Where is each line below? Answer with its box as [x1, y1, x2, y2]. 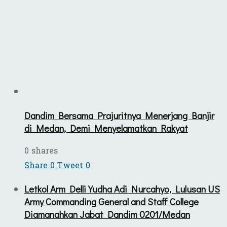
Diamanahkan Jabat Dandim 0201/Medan [24, 208, 190, 221]
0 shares [24, 143, 58, 159]
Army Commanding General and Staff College [24, 195, 199, 208]
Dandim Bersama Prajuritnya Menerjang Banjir [24, 108, 214, 122]
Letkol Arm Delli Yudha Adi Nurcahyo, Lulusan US [24, 182, 220, 196]
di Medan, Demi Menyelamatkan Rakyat [24, 121, 188, 134]
